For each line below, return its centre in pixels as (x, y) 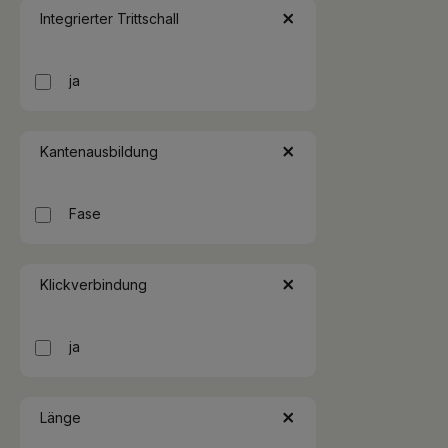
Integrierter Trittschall (109, 18)
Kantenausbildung (99, 151)
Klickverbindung (93, 284)
